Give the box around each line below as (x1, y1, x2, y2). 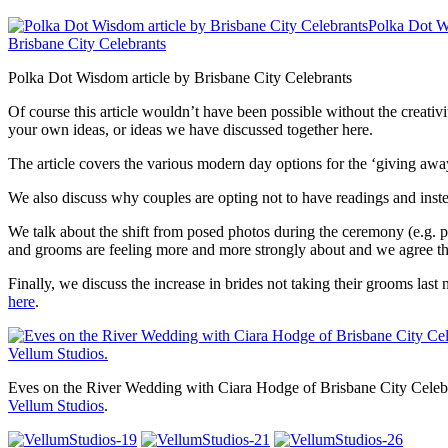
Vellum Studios (8, 396, 104, 414)
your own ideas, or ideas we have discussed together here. (8, 120, 373, 138)
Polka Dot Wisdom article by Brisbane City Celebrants (8, 68, 352, 86)
